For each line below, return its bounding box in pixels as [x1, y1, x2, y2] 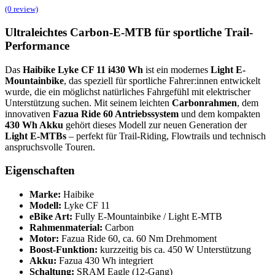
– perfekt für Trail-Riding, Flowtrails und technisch [66, 130, 266, 141]
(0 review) [5, 4, 38, 14]
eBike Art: [29, 211, 72, 222]
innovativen [5, 108, 53, 119]
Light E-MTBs [5, 130, 66, 141]
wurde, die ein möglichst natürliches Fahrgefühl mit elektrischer [5, 86, 250, 97]
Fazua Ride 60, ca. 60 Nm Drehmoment [59, 233, 217, 244]
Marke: [29, 189, 61, 200]
